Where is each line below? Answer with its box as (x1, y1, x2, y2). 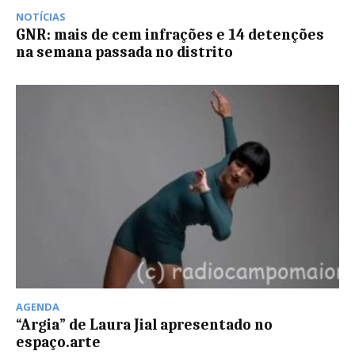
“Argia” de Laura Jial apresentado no (16, 316, 273, 334)
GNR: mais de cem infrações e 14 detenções (16, 26, 324, 44)
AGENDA (16, 300, 59, 315)
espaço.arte (16, 334, 101, 352)
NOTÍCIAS (16, 10, 66, 25)
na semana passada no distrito (16, 44, 233, 62)
